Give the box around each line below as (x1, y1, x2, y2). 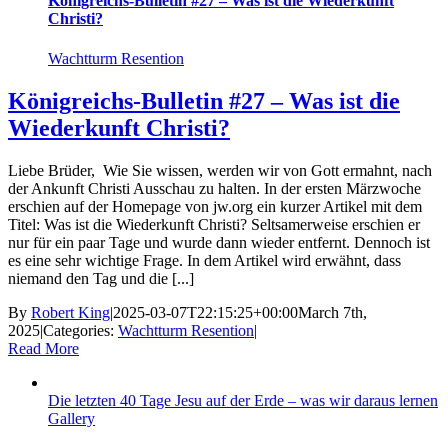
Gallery (48, 409, 95, 427)
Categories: (43, 321, 118, 339)
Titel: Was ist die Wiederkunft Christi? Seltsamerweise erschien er (8, 215, 420, 233)
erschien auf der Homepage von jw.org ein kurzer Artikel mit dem (8, 197, 422, 215)
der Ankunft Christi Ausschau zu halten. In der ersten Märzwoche (8, 179, 421, 197)
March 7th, (298, 303, 367, 321)
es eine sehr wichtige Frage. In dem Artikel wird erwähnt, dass (8, 251, 401, 269)
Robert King (31, 303, 110, 321)
